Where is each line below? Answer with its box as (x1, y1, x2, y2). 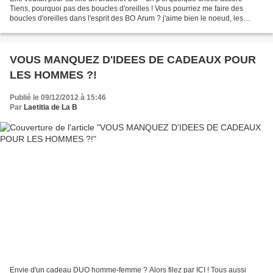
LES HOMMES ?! (10, 68, 97, 81)
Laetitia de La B (24, 102, 77, 112)
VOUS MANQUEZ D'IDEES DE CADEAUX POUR (10, 53, 256, 66)
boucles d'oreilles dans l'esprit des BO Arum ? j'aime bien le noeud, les (10, 13, 243, 23)
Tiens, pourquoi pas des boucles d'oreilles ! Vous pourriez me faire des (10, 4, 243, 13)
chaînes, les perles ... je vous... (10, 23, 110, 32)
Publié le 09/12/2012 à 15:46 (10, 93, 106, 102)
